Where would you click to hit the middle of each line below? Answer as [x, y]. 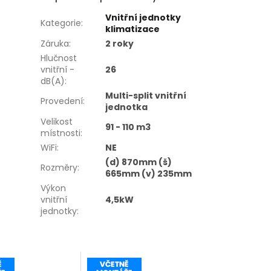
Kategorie [61, 23]
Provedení [62, 101]
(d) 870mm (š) [139, 162]
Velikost [57, 121]
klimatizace [133, 29]
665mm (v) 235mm [149, 173]
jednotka [127, 107]
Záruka [55, 43]
